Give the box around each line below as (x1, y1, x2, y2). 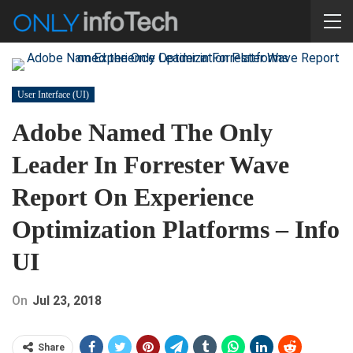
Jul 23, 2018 (32, 293, 102, 308)
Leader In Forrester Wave (12, 150, 289, 179)
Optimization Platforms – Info (12, 215, 340, 243)
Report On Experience (12, 183, 254, 211)
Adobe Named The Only (12, 118, 273, 147)
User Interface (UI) (17, 89, 89, 100)
